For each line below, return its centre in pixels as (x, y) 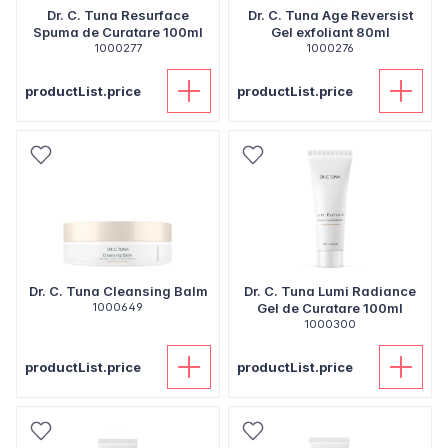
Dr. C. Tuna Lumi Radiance (330, 291)
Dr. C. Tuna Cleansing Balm (118, 291)
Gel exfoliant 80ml (330, 32)
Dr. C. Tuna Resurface (118, 15)
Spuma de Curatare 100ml (118, 32)
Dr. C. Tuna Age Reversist (330, 15)
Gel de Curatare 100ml (330, 308)
